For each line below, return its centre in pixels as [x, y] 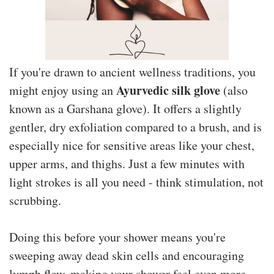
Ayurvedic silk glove [168, 90]
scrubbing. [35, 200]
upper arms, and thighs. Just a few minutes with [127, 163]
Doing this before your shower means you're [117, 237]
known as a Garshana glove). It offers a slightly [125, 108]
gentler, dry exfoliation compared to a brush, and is [135, 127]
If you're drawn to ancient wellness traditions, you [132, 72]
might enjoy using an [63, 90]
